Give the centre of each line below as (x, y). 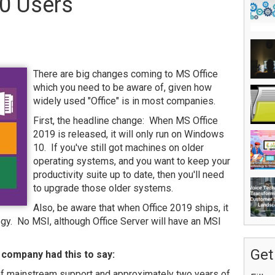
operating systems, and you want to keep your (132, 161)
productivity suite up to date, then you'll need (129, 175)
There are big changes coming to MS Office (126, 74)
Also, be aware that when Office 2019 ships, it (131, 208)
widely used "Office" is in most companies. (124, 101)
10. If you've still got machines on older (118, 148)
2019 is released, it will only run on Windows (129, 134)
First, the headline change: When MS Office (126, 121)
